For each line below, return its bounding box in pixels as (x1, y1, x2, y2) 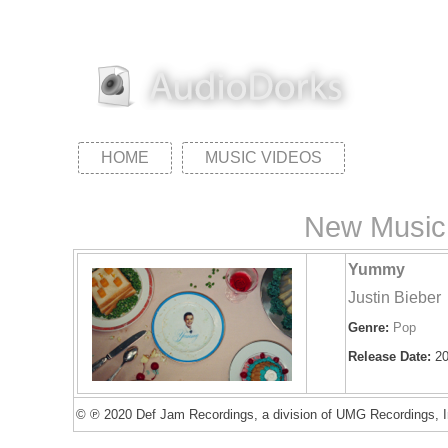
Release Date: (348, 349, 432, 364)
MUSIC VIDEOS (205, 149, 323, 166)
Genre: (348, 320, 390, 335)
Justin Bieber (348, 289, 442, 306)
